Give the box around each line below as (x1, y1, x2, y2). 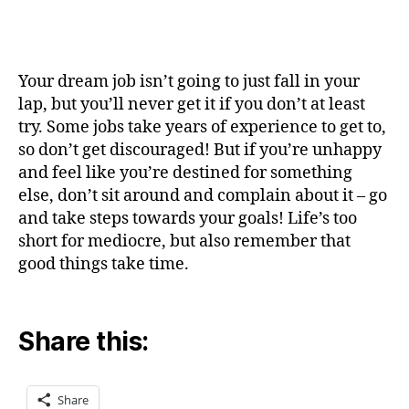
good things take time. (18, 254, 189, 276)
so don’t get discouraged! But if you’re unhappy (18, 140, 382, 162)
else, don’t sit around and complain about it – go (18, 185, 387, 207)
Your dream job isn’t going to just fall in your (18, 71, 360, 93)
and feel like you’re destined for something (18, 163, 352, 184)
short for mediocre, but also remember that (18, 231, 351, 253)
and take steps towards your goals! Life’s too (18, 208, 357, 230)
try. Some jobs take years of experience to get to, (18, 117, 386, 139)
